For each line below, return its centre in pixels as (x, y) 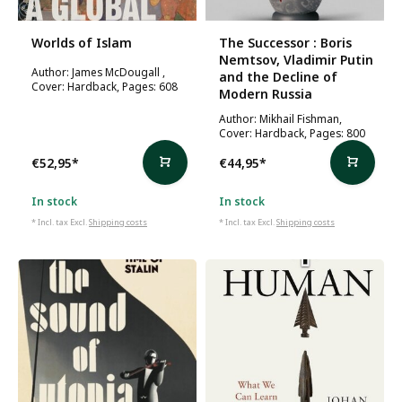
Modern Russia (266, 94)
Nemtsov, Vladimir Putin (296, 60)
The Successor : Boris (285, 43)
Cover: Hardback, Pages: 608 (105, 86)
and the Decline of (278, 77)
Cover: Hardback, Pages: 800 (292, 133)
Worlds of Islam (82, 43)
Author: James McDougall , (98, 72)
